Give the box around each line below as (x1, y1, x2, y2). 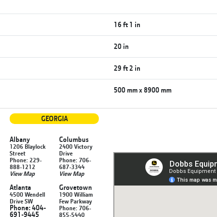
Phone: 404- (10, 202, 46, 212)
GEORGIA (41, 113, 68, 123)
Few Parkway (59, 197, 92, 205)
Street (10, 149, 26, 157)
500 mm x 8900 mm (114, 85, 172, 94)
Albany (10, 134, 30, 144)
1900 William (59, 190, 93, 198)
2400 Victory (59, 142, 93, 150)
